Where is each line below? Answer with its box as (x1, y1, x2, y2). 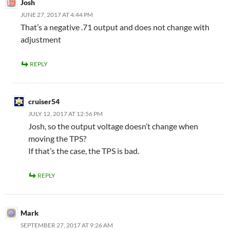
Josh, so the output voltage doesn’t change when (28, 121, 198, 131)
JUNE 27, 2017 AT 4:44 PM (21, 11, 93, 18)
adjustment (21, 34, 61, 44)
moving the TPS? (28, 133, 86, 143)
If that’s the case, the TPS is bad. (28, 146, 139, 156)
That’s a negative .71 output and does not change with (21, 22, 209, 32)
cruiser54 (28, 97, 60, 106)
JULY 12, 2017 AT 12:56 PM (28, 110, 103, 118)
